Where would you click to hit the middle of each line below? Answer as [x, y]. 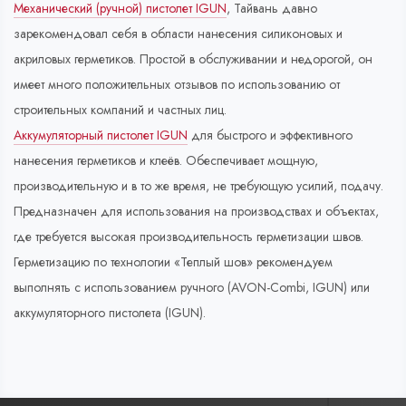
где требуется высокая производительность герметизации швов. [188, 237]
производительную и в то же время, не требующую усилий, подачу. [198, 186]
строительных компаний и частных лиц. [120, 110]
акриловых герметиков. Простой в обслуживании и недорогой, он [193, 59]
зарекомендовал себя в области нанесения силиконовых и [178, 34]
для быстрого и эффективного [270, 135]
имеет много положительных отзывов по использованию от [177, 85]
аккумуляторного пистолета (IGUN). [110, 313]
